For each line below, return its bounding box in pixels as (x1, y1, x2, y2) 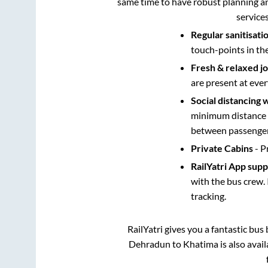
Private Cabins (190, 142, 253, 154)
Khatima (182, 238, 218, 250)
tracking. (190, 190, 226, 202)
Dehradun (128, 238, 170, 250)
